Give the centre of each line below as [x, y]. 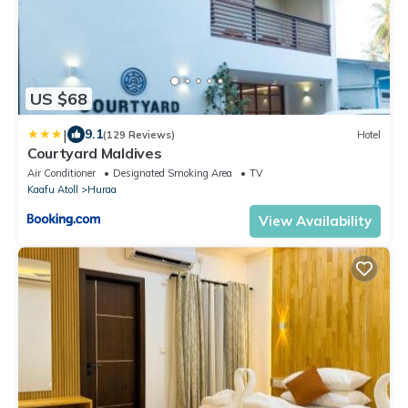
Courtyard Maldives [95, 153]
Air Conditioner [61, 173]
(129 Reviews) [139, 134]
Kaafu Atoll [53, 190]
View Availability [315, 221]
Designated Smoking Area [173, 173]
